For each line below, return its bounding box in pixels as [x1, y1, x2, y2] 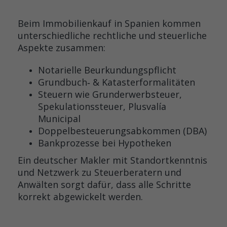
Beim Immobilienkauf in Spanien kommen [18, 17, 201, 29]
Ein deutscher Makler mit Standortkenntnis [18, 154, 207, 166]
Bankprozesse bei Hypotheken [38, 137, 171, 149]
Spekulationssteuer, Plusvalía [38, 100, 166, 112]
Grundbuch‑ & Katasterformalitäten [38, 76, 195, 88]
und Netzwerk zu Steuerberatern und [18, 166, 181, 178]
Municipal [38, 112, 81, 125]
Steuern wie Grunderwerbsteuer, [38, 88, 182, 100]
